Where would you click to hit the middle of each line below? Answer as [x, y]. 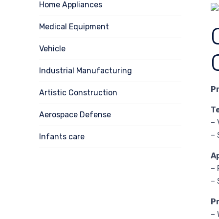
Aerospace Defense [75, 114]
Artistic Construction [78, 92]
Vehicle [52, 48]
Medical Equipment [74, 26]
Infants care [62, 136]
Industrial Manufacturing [86, 70]
